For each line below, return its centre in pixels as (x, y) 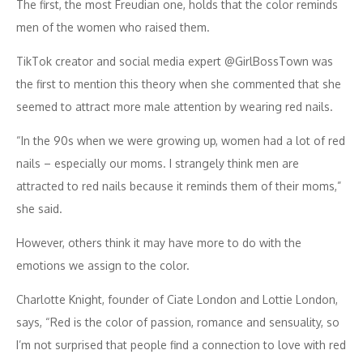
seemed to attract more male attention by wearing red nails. (175, 106)
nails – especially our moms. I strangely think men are (158, 163)
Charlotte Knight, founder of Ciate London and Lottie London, (177, 299)
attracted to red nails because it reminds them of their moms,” (179, 186)
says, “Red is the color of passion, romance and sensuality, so (178, 322)
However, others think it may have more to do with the (159, 242)
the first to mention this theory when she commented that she (179, 83)
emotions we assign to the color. (103, 265)
